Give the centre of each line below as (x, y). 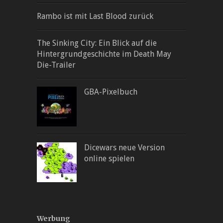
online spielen (109, 158)
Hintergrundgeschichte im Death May (104, 54)
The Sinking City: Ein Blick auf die (97, 43)
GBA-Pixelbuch (111, 92)
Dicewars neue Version (124, 147)
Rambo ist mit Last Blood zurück (95, 16)
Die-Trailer (56, 65)
